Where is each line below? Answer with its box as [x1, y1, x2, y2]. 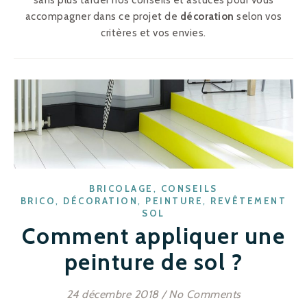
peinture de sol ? [64, 247, 243, 275]
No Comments [169, 287, 241, 301]
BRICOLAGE [89, 182, 153, 194]
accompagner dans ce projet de [25, 10, 180, 23]
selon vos [234, 10, 282, 23]
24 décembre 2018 [66, 287, 159, 301]
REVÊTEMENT [210, 195, 287, 206]
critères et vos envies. [101, 27, 206, 39]
